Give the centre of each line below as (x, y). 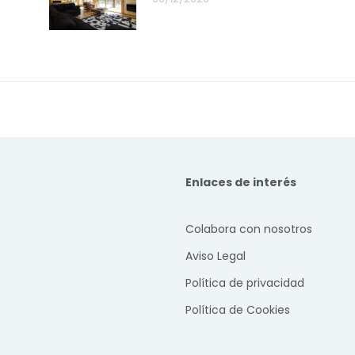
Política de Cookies (238, 309)
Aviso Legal (216, 256)
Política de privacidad (245, 282)
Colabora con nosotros (249, 229)
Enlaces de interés (241, 182)
